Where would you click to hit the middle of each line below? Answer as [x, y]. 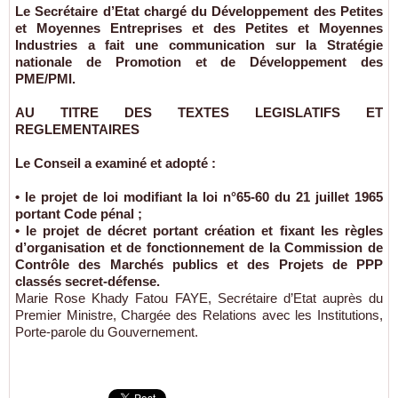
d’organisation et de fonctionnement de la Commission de [199, 248]
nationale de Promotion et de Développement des [199, 62]
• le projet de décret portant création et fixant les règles [199, 231]
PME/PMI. [45, 79]
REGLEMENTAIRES [77, 130]
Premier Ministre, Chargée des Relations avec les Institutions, [199, 315]
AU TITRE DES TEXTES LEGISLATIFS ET [199, 113]
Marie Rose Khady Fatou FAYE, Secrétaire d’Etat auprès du [199, 298]
